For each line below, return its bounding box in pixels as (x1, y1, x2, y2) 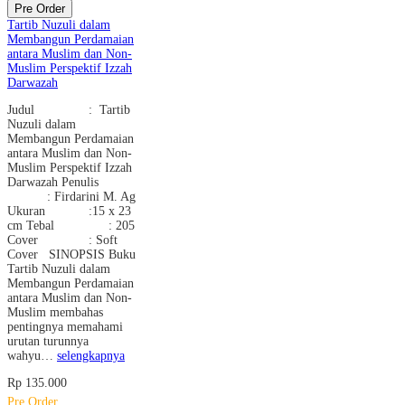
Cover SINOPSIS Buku (7, 247, 136, 261)
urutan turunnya (7, 334, 89, 348)
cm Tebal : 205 (7, 218, 135, 232)
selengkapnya (57, 348, 125, 363)
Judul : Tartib (7, 102, 130, 117)
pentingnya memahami (7, 319, 123, 334)
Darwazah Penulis (7, 174, 99, 189)
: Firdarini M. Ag (7, 189, 136, 203)
